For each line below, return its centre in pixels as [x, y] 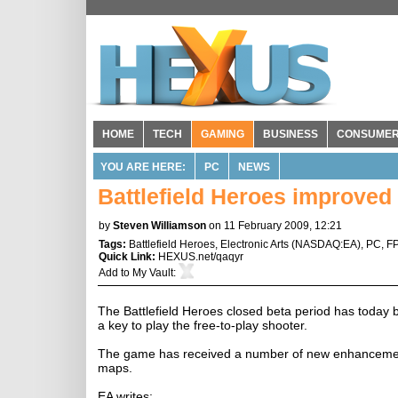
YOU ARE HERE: [143, 167]
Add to [115, 273]
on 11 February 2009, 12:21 [275, 226]
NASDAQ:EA [326, 244]
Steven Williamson [159, 226]
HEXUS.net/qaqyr [201, 257]
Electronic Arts [255, 244]
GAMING [223, 134]
